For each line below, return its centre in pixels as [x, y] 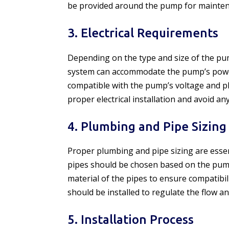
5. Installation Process [131, 220]
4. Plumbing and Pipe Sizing [147, 126]
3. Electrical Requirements [143, 33]
